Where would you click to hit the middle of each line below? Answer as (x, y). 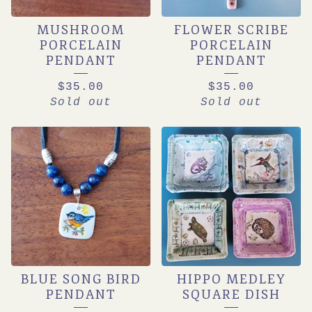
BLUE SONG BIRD (81, 279)
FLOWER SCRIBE (231, 30)
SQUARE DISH (231, 295)
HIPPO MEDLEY (231, 279)
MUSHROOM (81, 30)
